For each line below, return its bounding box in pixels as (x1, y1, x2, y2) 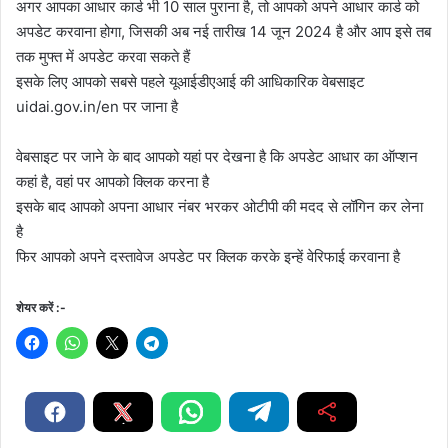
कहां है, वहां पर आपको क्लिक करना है (16, 171, 209, 191)
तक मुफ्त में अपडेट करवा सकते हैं (16, 46, 190, 66)
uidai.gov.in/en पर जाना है (16, 96, 178, 116)
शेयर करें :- (16, 299, 66, 315)
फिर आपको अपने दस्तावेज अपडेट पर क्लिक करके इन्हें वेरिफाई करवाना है (16, 246, 400, 266)
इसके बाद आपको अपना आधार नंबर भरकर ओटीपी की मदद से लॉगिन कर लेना (16, 196, 423, 216)
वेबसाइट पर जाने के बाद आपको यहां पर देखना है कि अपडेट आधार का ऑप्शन (16, 146, 418, 166)
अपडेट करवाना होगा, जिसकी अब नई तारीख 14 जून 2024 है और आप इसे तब (16, 21, 431, 41)
